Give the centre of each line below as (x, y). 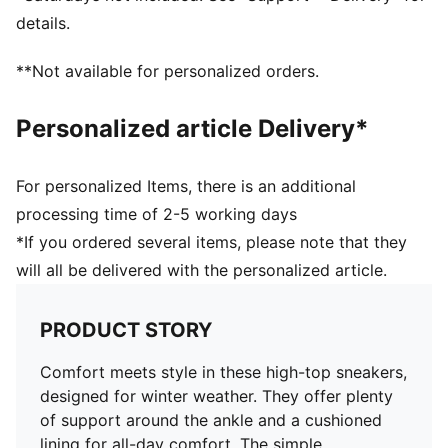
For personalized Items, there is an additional (186, 186)
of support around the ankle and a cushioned (211, 420)
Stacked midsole (79, 34)
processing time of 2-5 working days (156, 214)
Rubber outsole (73, 58)
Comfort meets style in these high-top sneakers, (223, 372)
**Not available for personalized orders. (167, 71)
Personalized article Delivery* (192, 128)
